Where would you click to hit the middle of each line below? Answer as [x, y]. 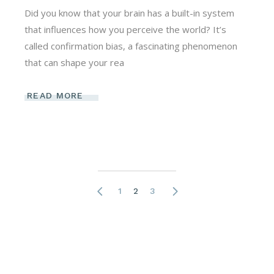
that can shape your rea [75, 63]
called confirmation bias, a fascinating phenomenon [131, 46]
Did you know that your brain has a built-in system [130, 13]
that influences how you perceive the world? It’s [126, 30]
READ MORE [55, 96]
